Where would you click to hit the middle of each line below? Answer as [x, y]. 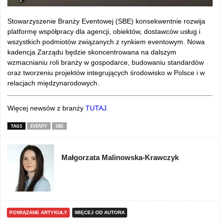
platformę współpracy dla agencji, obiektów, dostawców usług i [104, 31]
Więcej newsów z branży [46, 108]
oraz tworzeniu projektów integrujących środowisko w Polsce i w [106, 72]
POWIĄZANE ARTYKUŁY [38, 212]
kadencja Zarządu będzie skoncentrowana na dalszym [92, 52]
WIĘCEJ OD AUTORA [100, 212]
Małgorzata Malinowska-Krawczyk [120, 157]
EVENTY [39, 126]
